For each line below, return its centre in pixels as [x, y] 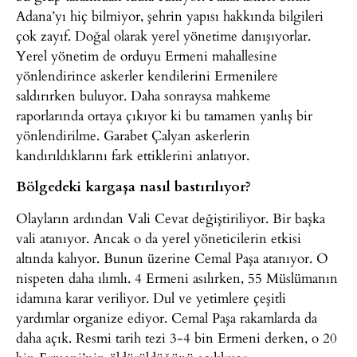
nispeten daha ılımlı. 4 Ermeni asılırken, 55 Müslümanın [177, 277]
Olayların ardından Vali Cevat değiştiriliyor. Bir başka [171, 218]
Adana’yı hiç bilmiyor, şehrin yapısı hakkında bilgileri [170, 15]
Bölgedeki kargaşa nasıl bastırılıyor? [133, 186]
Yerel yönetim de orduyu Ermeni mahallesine [147, 55]
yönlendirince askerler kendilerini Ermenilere [147, 75]
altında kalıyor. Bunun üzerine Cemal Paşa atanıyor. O [172, 257]
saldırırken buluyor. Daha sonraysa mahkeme [143, 95]
